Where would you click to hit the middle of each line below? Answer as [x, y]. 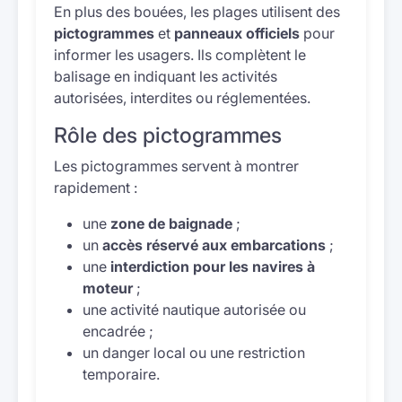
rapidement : [96, 188]
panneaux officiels [237, 33]
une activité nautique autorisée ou [194, 310]
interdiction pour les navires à [213, 267]
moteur [108, 288]
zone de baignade [171, 223]
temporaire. [121, 374]
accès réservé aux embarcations [214, 245]
